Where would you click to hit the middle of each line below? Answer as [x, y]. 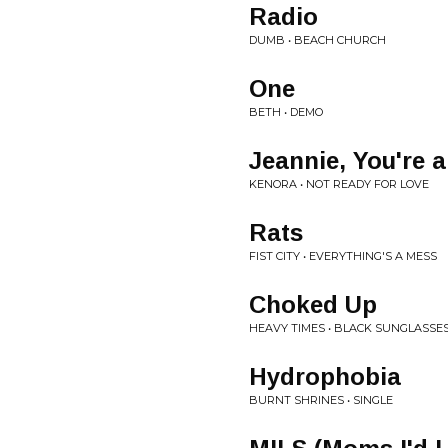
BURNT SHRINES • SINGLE [321, 400]
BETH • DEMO [286, 112]
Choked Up [313, 304]
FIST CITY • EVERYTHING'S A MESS [343, 256]
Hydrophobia [325, 376]
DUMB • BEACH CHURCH [317, 40]
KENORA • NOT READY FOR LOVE [339, 184]
